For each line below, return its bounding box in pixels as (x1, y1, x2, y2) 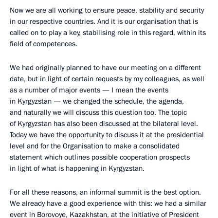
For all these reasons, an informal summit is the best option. (10, 187, 201, 198)
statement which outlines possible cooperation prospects (10, 152, 190, 163)
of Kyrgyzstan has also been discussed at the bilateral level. (10, 119, 198, 129)
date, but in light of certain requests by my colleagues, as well (10, 74, 204, 84)
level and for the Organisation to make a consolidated (10, 141, 180, 151)
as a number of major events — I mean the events (10, 85, 168, 95)
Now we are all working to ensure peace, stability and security (10, 5, 204, 16)
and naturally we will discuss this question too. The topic (10, 108, 187, 118)
